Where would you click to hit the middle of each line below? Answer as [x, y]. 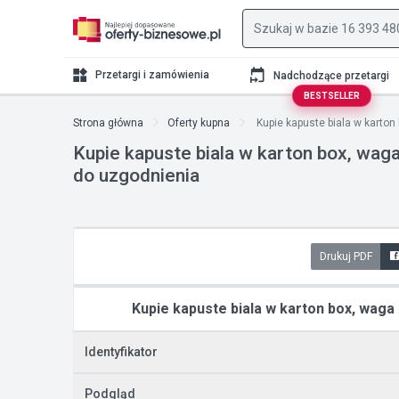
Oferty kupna [199, 123]
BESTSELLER [331, 96]
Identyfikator [121, 352]
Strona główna [108, 123]
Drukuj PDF [346, 256]
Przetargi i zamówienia [152, 75]
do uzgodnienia [136, 175]
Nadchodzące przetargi [331, 75]
